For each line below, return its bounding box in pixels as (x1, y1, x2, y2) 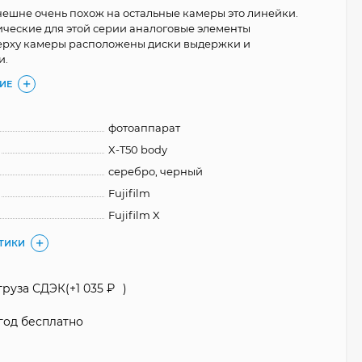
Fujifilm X (108, 208, 161, 221)
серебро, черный (108, 165, 204, 178)
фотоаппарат (108, 121, 181, 134)
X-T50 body (108, 143, 168, 156)
